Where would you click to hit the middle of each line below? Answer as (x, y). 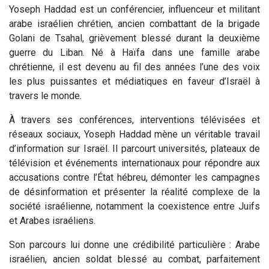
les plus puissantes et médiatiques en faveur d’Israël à (134, 81)
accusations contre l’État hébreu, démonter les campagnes (134, 177)
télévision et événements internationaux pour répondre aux (134, 163)
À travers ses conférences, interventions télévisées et (134, 119)
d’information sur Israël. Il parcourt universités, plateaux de (134, 148)
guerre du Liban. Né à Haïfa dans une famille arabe (134, 52)
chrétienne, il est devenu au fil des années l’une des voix (134, 67)
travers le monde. (45, 95)
